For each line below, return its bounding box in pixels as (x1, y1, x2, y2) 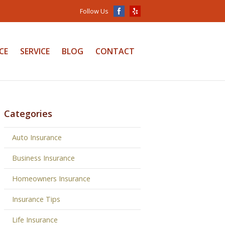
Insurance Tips (12, 194, 60, 204)
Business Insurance (12, 153, 75, 163)
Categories (4, 107, 52, 120)
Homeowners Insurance (12, 173, 90, 183)
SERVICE (20, 46, 50, 57)
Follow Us (80, 7, 108, 16)
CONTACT (95, 46, 135, 57)
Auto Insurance (12, 132, 62, 142)
